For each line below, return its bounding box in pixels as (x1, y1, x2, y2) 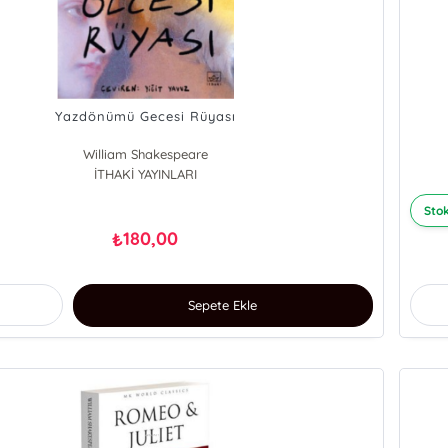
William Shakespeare (82, 146, 208, 163)
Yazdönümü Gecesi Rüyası (54, 108, 236, 125)
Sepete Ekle (188, 297, 258, 314)
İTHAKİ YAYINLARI (93, 166, 197, 183)
